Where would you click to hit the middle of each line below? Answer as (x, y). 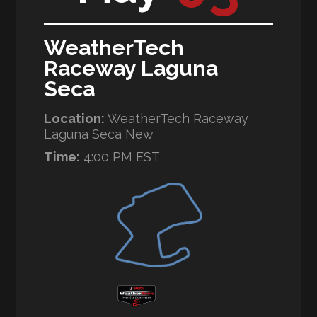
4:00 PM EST (120, 157)
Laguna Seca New (99, 134)
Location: (76, 119)
